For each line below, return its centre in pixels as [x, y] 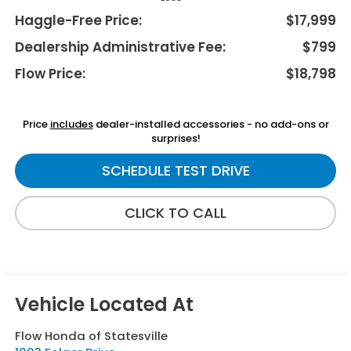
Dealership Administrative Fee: [120, 47]
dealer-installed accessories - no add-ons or [211, 125]
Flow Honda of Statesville [91, 336]
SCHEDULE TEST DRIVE [175, 171]
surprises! [175, 139]
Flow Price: [50, 74]
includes [71, 125]
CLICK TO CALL [175, 213]
